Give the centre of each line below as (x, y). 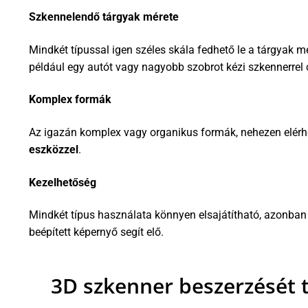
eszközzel (54, 150)
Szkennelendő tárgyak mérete (104, 17)
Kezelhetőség (63, 182)
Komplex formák (70, 100)
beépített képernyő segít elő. (96, 232)
